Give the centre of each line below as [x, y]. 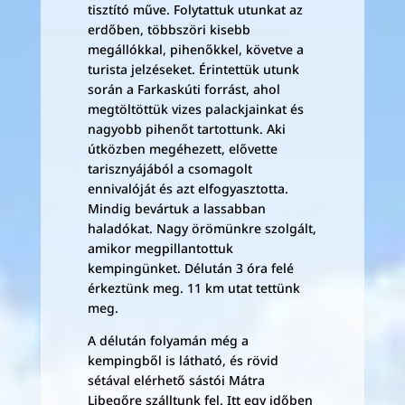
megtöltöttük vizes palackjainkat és [195, 109]
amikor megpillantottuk [160, 248]
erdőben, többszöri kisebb [169, 29]
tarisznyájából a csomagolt [170, 169]
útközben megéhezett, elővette [182, 149]
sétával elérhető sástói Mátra [176, 380]
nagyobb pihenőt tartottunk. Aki [186, 129]
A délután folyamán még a [168, 340]
